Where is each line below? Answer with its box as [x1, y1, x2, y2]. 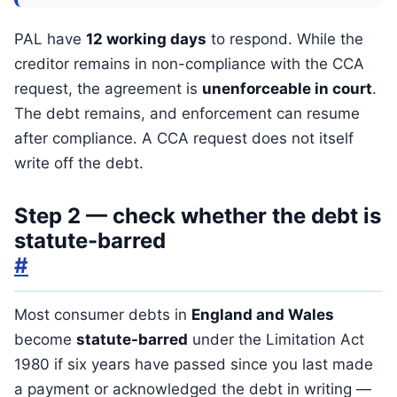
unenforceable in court [202, 80, 372, 97]
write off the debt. [14, 154, 144, 172]
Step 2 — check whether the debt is [14, 203, 381, 229]
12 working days [86, 30, 206, 48]
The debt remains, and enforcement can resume [14, 105, 360, 122]
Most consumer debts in [14, 306, 191, 323]
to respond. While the [206, 30, 363, 48]
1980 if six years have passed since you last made [14, 355, 373, 373]
